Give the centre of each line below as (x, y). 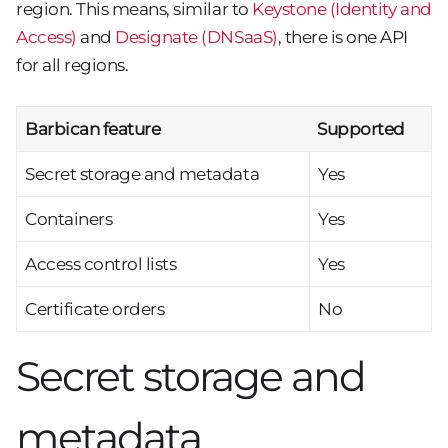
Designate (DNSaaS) (196, 37)
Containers (69, 219)
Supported (361, 129)
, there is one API (342, 37)
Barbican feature (93, 129)
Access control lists (101, 264)
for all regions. (72, 65)
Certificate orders (95, 309)
